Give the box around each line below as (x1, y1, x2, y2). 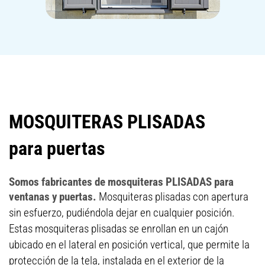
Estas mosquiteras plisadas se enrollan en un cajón (9, 222, 228, 235)
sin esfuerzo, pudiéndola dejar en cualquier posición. (9, 206, 235, 219)
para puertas (9, 137, 105, 160)
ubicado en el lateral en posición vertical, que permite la (9, 238, 250, 251)
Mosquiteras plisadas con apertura (99, 190, 248, 203)
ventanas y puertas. (9, 190, 99, 203)
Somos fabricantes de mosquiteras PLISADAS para (9, 175, 234, 189)
